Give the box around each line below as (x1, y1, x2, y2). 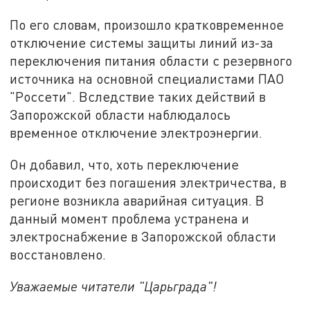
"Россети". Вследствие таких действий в (10, 89, 266, 105)
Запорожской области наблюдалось (10, 107, 231, 123)
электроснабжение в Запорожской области (10, 228, 277, 245)
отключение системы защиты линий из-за (10, 35, 274, 51)
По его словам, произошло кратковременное (10, 17, 284, 33)
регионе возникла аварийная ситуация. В (10, 192, 265, 209)
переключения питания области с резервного (10, 53, 293, 69)
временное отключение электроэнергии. (10, 125, 263, 141)
